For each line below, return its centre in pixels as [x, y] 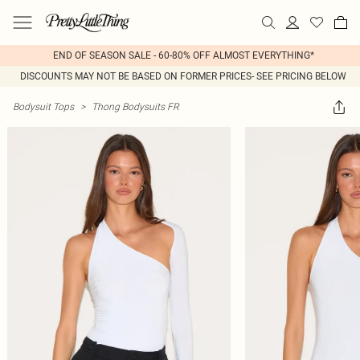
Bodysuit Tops [43, 106]
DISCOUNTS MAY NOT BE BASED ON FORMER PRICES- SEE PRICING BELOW [183, 76]
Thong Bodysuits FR [135, 106]
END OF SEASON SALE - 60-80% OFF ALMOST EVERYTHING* [183, 55]
